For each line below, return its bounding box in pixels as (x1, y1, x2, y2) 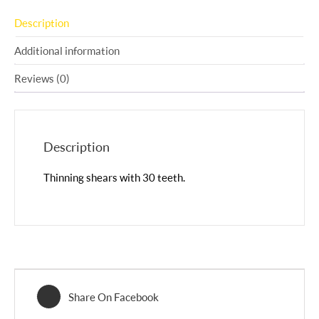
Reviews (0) (14, 72, 70, 85)
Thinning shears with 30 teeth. (43, 171, 185, 184)
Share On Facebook (68, 290, 159, 303)
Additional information (14, 44, 120, 57)
